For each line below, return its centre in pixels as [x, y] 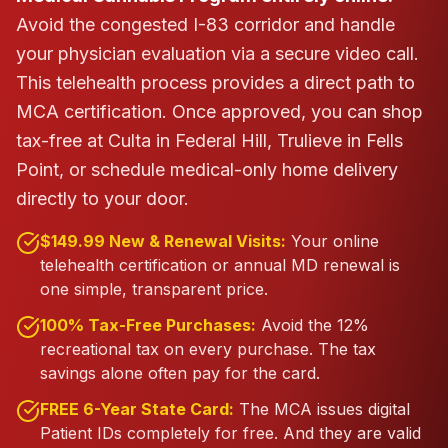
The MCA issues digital [324, 409]
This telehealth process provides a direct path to [215, 82]
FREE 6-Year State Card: [137, 409]
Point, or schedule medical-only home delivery [207, 169]
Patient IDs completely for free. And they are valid [230, 433]
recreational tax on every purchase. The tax [208, 349]
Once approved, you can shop [297, 111]
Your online [335, 241]
